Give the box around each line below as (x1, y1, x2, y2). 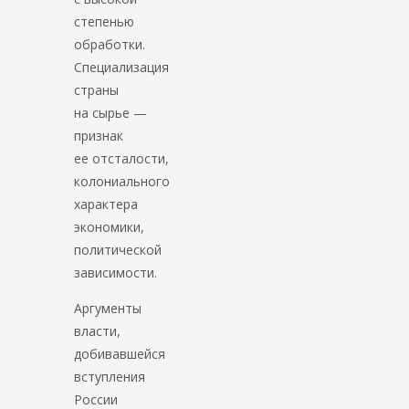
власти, (74, 321, 121, 340)
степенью (74, 12, 135, 30)
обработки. (74, 35, 146, 53)
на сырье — (74, 103, 148, 121)
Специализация (74, 58, 170, 76)
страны (74, 80, 120, 99)
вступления (74, 367, 146, 385)
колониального (74, 172, 171, 190)
